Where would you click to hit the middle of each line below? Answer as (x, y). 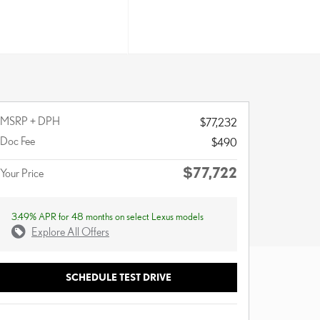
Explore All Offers (70, 231)
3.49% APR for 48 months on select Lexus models (107, 216)
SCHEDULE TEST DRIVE (119, 277)
